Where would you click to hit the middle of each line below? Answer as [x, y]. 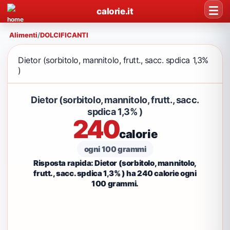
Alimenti [23, 35]
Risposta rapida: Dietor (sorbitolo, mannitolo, [115, 163]
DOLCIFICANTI [64, 35]
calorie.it [115, 11]
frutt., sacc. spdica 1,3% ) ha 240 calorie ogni [115, 173]
